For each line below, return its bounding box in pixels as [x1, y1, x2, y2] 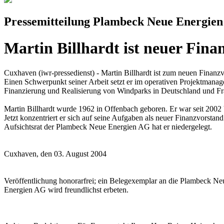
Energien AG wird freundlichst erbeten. [4, 185, 128, 194]
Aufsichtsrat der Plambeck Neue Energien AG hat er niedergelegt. [4, 122, 212, 131]
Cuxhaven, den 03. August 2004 [4, 149, 106, 158]
